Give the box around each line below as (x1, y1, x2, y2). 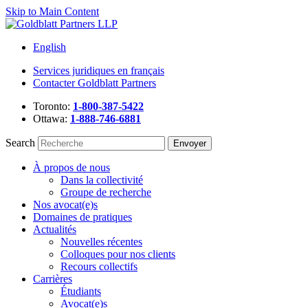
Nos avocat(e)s (33, 199, 98, 210)
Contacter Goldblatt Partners (33, 77, 156, 89)
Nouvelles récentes (60, 236, 142, 247)
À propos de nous (33, 162, 110, 173)
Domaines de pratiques (33, 211, 132, 223)
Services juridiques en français (33, 65, 164, 76)
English (33, 41, 66, 53)
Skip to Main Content (5, 5, 99, 17)
